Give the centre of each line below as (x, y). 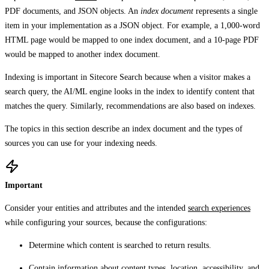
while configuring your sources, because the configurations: (106, 222)
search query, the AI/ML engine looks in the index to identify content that (130, 91)
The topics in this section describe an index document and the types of (124, 128)
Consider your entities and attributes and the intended (96, 208)
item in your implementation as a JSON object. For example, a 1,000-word (132, 25)
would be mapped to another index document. (83, 54)
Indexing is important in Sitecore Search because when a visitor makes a (128, 77)
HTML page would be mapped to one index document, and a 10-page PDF (132, 40)
